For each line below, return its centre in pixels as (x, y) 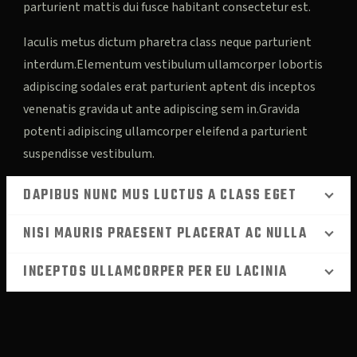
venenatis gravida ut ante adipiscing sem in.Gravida (161, 110)
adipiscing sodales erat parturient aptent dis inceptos (169, 87)
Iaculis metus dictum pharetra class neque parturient (167, 43)
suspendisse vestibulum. (89, 154)
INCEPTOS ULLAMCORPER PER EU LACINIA (155, 273)
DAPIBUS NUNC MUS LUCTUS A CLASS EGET (160, 196)
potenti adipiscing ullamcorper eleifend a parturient (165, 132)
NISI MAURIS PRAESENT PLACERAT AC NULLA (165, 234)
